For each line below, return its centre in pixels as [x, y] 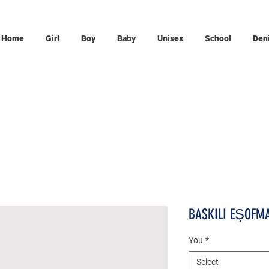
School [218, 38]
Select [207, 262]
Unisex [170, 38]
